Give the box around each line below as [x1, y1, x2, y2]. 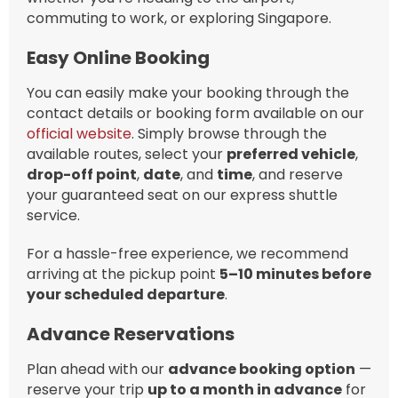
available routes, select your [27, 143, 227, 164]
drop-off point [27, 163, 137, 185]
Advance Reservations [27, 321, 235, 346]
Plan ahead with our [27, 358, 168, 379]
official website [27, 123, 131, 144]
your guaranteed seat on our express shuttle [27, 184, 338, 205]
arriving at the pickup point [27, 263, 219, 284]
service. [27, 204, 80, 226]
